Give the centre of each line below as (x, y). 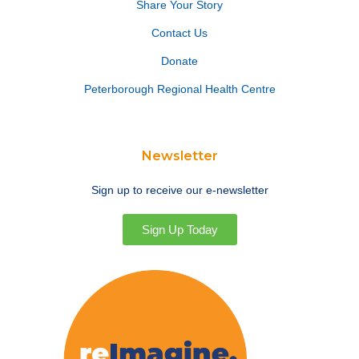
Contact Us (179, 32)
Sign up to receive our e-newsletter (179, 190)
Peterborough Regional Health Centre (179, 89)
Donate (179, 61)
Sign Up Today (179, 229)
